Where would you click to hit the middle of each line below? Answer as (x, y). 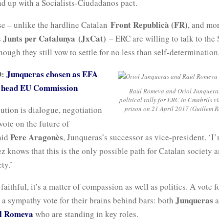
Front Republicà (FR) (149, 24)
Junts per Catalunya (39, 38)
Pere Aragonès (37, 137)
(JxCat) (92, 38)
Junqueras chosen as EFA (52, 74)
